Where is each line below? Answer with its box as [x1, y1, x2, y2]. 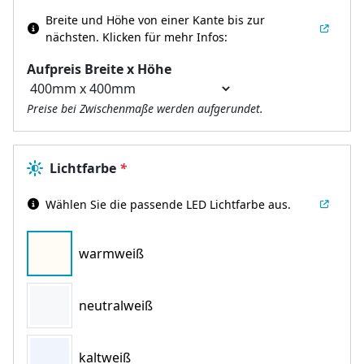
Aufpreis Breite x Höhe [27, 59, 171, 78]
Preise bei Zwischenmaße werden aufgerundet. [27, 100, 263, 116]
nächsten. [45, 28, 99, 45]
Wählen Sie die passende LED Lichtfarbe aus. [45, 196, 291, 212]
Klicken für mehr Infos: [102, 28, 227, 45]
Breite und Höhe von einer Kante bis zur [45, 11, 265, 28]
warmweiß [79, 244, 144, 262]
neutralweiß [79, 296, 153, 314]
